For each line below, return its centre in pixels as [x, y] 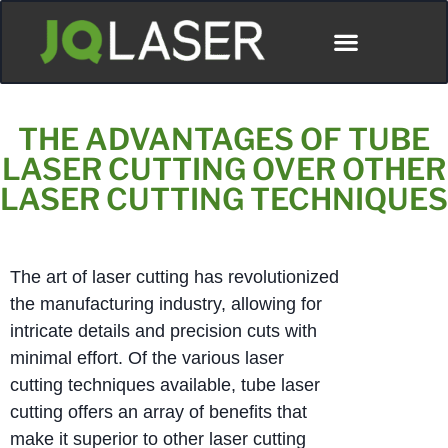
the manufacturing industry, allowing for [166, 304]
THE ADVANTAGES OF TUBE [224, 139]
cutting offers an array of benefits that [158, 412]
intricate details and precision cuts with [163, 331]
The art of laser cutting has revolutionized [174, 277]
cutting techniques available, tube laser [165, 385]
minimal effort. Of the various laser [147, 358]
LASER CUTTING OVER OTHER [224, 169]
